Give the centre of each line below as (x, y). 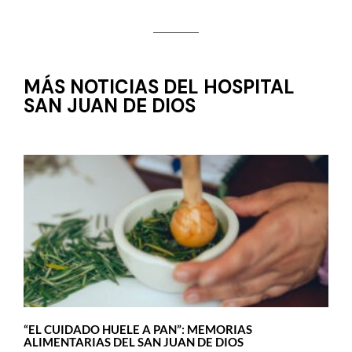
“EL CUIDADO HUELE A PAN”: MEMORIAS (138, 330)
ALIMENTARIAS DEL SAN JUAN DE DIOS (134, 342)
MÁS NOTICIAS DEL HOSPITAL (159, 87)
